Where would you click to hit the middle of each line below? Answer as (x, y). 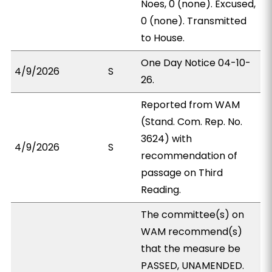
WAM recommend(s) (192, 232)
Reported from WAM (191, 105)
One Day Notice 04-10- (196, 63)
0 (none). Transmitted (194, 21)
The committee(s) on (193, 215)
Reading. (161, 190)
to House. (163, 38)
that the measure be (191, 249)
